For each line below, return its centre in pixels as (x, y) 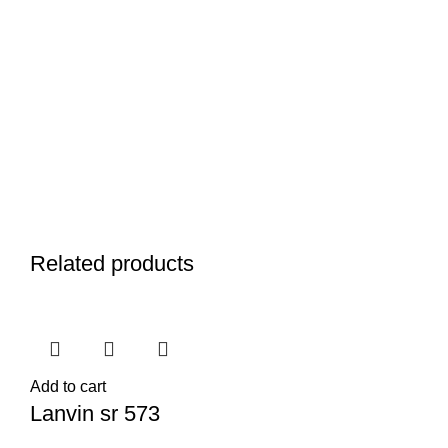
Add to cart (68, 386)
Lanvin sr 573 (95, 413)
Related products (112, 263)
